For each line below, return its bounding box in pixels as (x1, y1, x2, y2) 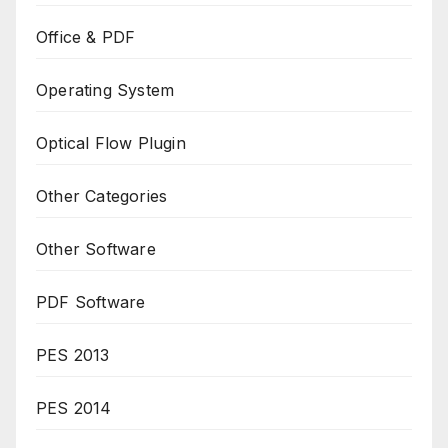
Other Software (36, 238, 156, 259)
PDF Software (36, 291, 146, 312)
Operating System (36, 79, 175, 100)
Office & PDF (36, 26, 136, 47)
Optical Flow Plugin (36, 132, 186, 153)
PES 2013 (36, 344, 110, 365)
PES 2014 (36, 397, 112, 418)
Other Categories (36, 185, 168, 206)
